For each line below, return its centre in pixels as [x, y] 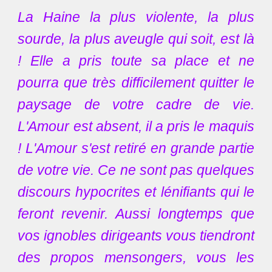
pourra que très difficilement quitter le [136, 83]
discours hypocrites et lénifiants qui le [136, 192]
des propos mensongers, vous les [136, 257]
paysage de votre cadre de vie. [136, 104]
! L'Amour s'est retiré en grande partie [136, 148]
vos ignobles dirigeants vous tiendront [136, 236]
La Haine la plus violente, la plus [136, 17]
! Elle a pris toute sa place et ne [136, 61]
